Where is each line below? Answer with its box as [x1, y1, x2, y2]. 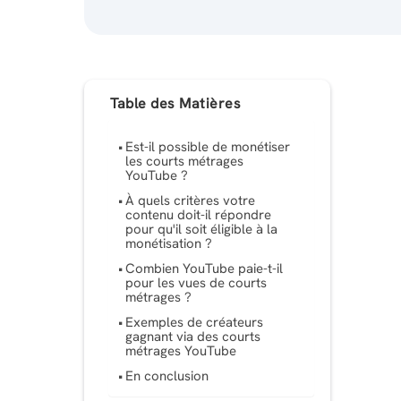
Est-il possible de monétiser [125, 138, 291, 157]
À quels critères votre [125, 192, 256, 210]
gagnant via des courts [125, 328, 261, 346]
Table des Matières [110, 93, 242, 113]
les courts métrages [125, 152, 244, 171]
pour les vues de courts [125, 274, 268, 293]
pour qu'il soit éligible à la [125, 220, 278, 239]
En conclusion [125, 367, 213, 386]
